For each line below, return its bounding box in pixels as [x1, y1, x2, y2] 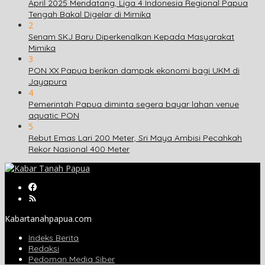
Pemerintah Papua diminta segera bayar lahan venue [28, 98, 239, 109]
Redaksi [28, 243, 59, 254]
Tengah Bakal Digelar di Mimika [28, 8, 151, 20]
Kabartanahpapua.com [5, 212, 92, 224]
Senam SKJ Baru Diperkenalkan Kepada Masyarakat [28, 31, 234, 42]
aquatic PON [28, 109, 79, 121]
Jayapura [28, 76, 67, 87]
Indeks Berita [28, 232, 79, 243]
